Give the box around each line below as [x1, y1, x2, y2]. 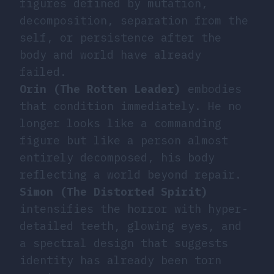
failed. [20, 64, 67, 79]
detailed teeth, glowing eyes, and [20, 218, 242, 233]
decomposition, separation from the [20, 13, 248, 28]
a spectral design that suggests [20, 235, 228, 250]
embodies [181, 81, 242, 96]
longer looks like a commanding [20, 116, 221, 130]
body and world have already [20, 47, 201, 62]
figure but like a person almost [20, 133, 228, 147]
